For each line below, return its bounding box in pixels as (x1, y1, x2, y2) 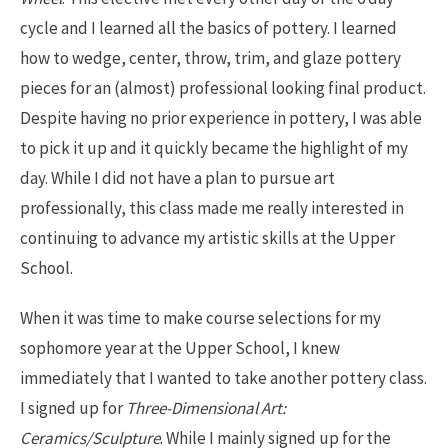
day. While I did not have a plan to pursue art (20, 167, 335, 190)
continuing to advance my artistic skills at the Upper (20, 227, 395, 250)
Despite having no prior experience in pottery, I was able (20, 107, 422, 130)
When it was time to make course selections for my (20, 307, 381, 330)
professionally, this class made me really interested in (20, 197, 404, 220)
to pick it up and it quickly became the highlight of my (20, 137, 408, 160)
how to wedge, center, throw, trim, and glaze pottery (20, 47, 401, 70)
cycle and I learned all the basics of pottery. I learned (20, 17, 397, 40)
